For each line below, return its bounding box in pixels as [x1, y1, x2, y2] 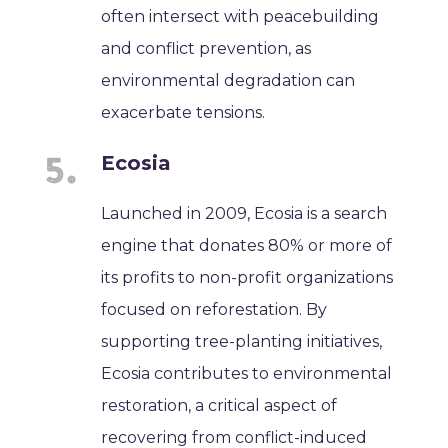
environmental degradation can [101, 70, 356, 90]
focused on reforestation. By [101, 299, 328, 319]
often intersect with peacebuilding [101, 6, 380, 26]
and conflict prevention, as [101, 38, 312, 58]
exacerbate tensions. [101, 102, 266, 122]
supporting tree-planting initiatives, [101, 331, 383, 351]
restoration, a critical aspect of [101, 395, 338, 415]
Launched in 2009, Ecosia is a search [101, 203, 388, 223]
